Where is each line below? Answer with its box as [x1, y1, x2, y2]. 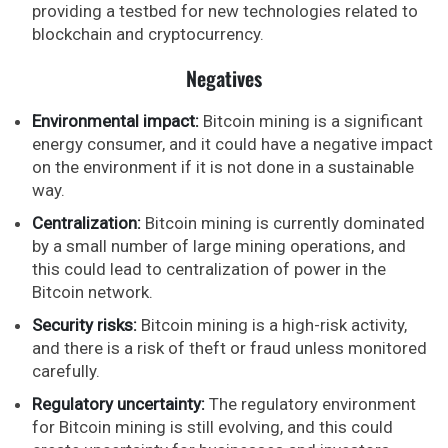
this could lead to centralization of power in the [32, 258, 386, 279]
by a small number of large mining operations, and [32, 235, 406, 256]
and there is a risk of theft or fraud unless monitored [32, 337, 427, 358]
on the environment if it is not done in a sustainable [32, 156, 414, 177]
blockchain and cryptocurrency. [32, 23, 264, 44]
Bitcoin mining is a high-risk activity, [137, 314, 407, 335]
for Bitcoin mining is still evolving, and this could [32, 416, 393, 437]
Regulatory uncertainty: [32, 393, 205, 414]
